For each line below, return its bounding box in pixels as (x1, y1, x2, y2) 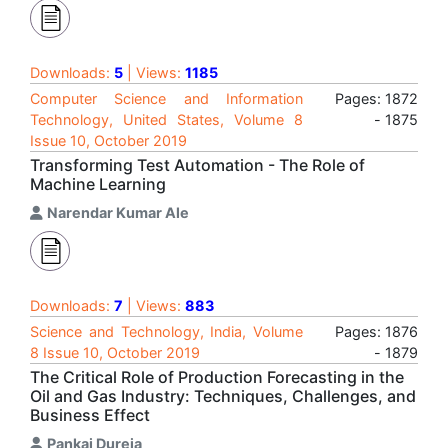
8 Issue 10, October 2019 (30, 344, 200, 361)
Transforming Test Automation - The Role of (30, 155, 365, 175)
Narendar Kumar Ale (47, 204, 189, 221)
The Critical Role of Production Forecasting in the (30, 367, 404, 387)
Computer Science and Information (30, 90, 303, 107)
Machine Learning (30, 174, 166, 194)
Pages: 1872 (335, 90, 418, 107)
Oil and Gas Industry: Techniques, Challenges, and (30, 386, 416, 406)
